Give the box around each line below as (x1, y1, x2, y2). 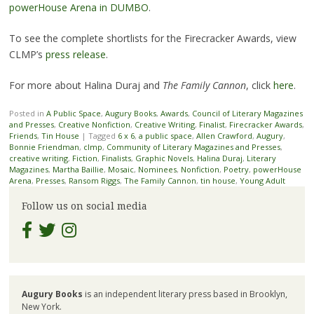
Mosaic (107, 163, 134, 175)
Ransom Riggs (68, 175, 120, 186)
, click (245, 78, 273, 92)
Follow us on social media (21, 200, 147, 212)
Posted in (8, 107, 46, 118)
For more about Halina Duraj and (8, 78, 163, 92)
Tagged (88, 130, 118, 141)
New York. (21, 300, 62, 313)
